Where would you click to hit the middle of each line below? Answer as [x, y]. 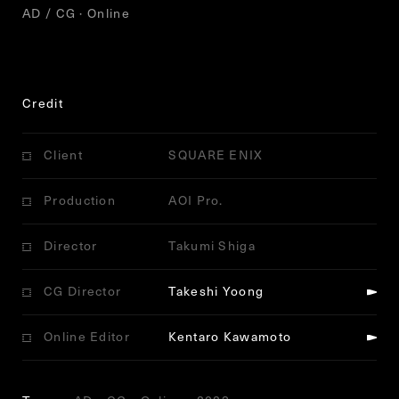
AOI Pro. [196, 200]
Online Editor [87, 337]
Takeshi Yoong [216, 291]
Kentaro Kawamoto [230, 337]
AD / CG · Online [76, 13]
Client [63, 155]
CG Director [83, 291]
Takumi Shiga [212, 246]
